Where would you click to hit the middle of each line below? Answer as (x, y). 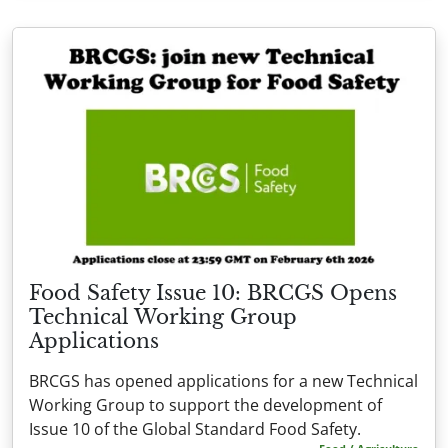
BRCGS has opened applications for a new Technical (223, 381)
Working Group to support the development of (205, 405)
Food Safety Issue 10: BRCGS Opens (213, 293)
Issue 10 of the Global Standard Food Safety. (195, 429)
